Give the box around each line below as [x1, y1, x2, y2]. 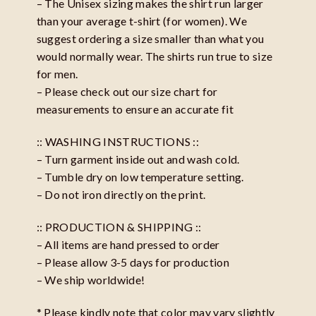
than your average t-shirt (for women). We [36, 14, 247, 28]
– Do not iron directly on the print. [36, 188, 206, 202]
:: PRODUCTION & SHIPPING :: [36, 219, 202, 233]
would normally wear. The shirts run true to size [36, 49, 273, 63]
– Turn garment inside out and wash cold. [36, 152, 240, 166]
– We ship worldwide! [36, 272, 145, 286]
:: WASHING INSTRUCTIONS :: [36, 135, 200, 149]
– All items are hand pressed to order [36, 237, 220, 251]
